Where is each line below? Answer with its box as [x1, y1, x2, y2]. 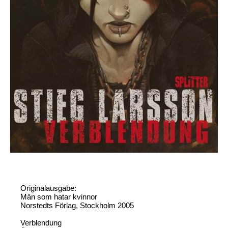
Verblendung [20, 218, 62, 227]
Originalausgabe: [20, 183, 76, 192]
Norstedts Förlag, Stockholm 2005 [20, 201, 134, 210]
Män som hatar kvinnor [20, 192, 97, 201]
